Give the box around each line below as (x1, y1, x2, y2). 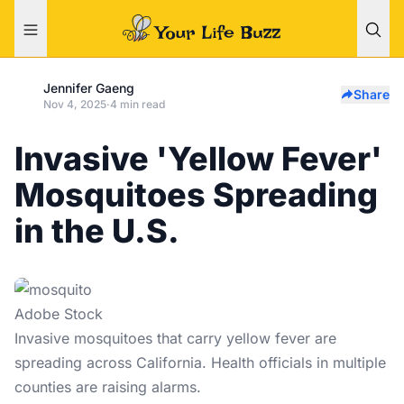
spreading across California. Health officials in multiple (14, 353, 386, 372)
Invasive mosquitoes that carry (14, 329, 226, 347)
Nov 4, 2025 (43, 97, 106, 111)
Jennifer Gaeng (43, 80, 134, 96)
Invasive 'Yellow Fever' (14, 139, 382, 179)
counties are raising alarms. (14, 378, 201, 396)
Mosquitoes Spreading (14, 175, 378, 215)
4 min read (110, 97, 165, 111)
